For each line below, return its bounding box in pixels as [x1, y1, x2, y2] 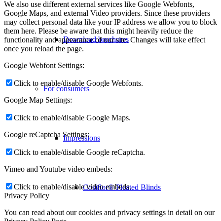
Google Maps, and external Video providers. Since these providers [4, 9, 210, 18]
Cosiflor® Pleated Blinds [83, 183, 161, 191]
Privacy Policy [4, 191, 49, 200]
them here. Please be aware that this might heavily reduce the [4, 27, 193, 36]
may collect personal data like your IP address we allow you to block [4, 18, 217, 27]
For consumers [43, 84, 89, 93]
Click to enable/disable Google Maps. [14, 113, 131, 122]
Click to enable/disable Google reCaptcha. [14, 148, 145, 157]
